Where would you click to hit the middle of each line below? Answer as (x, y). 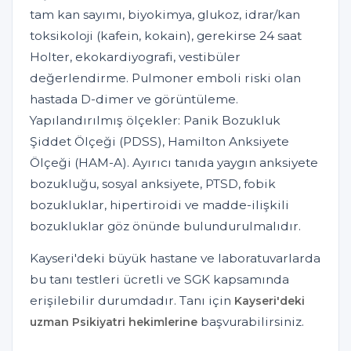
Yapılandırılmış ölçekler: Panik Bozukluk (155, 121)
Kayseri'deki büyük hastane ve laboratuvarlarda (175, 259)
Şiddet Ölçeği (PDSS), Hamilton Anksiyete (159, 142)
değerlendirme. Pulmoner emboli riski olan (165, 78)
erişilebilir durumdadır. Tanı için (132, 301)
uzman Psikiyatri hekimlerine (114, 322)
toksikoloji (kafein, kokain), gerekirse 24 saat (166, 36)
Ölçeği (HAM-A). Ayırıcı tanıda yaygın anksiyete (174, 163)
